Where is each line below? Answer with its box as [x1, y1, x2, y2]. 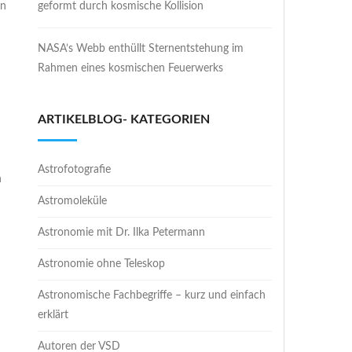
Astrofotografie [38, 164, 112, 175]
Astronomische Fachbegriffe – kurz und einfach [38, 290, 266, 301]
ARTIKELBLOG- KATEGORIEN [38, 113, 211, 126]
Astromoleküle [38, 196, 108, 207]
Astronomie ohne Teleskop [38, 258, 166, 269]
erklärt [38, 310, 69, 321]
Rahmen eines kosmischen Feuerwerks [38, 63, 224, 74]
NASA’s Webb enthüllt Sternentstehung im [38, 43, 244, 54]
